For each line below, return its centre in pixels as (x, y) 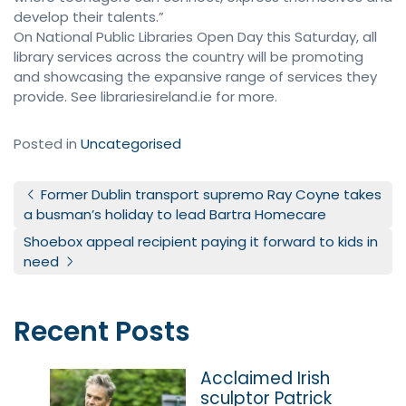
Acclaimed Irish (266, 378)
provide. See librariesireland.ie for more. (145, 97)
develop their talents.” (89, 17)
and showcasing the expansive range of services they (195, 77)
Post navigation (135, 197)
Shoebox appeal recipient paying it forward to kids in (201, 241)
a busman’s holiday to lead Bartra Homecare (175, 215)
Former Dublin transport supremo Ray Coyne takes (210, 195)
